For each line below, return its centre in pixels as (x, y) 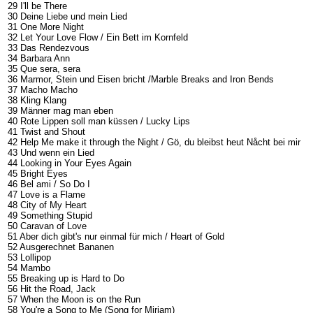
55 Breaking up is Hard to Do (66, 278)
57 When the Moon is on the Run (74, 299)
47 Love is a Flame (46, 194)
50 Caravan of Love (47, 226)
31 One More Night (46, 27)
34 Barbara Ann (39, 58)
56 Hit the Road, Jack (52, 289)
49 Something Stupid (50, 215)
